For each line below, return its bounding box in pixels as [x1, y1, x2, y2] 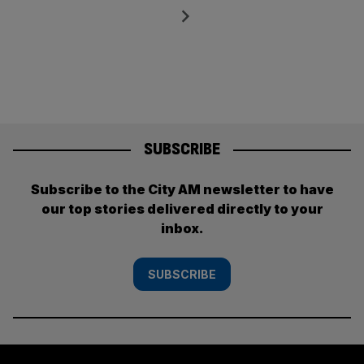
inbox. [161, 219, 203, 236]
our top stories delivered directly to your [41, 200, 323, 217]
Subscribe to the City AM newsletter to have [30, 180, 334, 197]
